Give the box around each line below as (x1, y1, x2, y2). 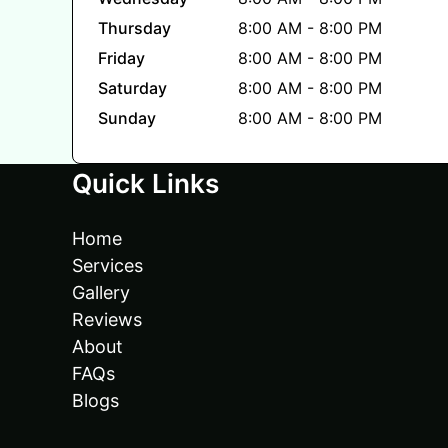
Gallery (72, 282, 130, 303)
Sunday (98, 107, 156, 128)
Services (72, 255, 143, 276)
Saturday (98, 77, 167, 98)
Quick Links (72, 167, 219, 199)
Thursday (98, 17, 171, 38)
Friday (98, 47, 145, 68)
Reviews (72, 309, 142, 330)
